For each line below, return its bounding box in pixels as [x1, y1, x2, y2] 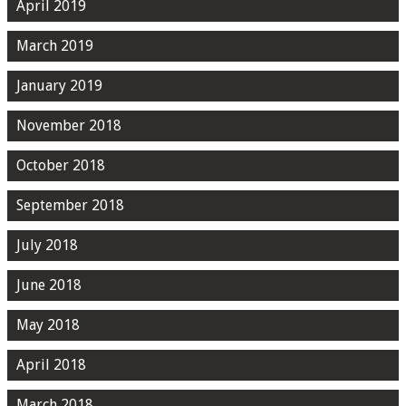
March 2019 [16, 37, 93, 55]
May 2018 [16, 316, 80, 334]
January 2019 [16, 77, 102, 95]
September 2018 [16, 197, 124, 215]
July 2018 [16, 237, 78, 255]
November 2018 [16, 117, 121, 135]
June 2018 [16, 276, 82, 295]
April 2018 [16, 356, 86, 374]
